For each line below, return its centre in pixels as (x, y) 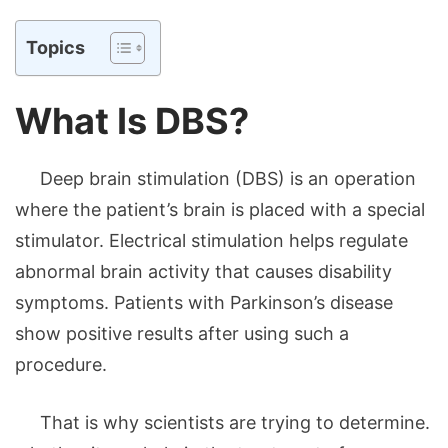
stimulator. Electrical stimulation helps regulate (211, 241)
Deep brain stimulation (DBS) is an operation (215, 179)
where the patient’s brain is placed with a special (220, 210)
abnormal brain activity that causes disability (203, 272)
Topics (55, 47)
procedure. (63, 365)
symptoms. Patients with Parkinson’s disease (204, 303)
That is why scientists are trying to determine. (222, 423)
